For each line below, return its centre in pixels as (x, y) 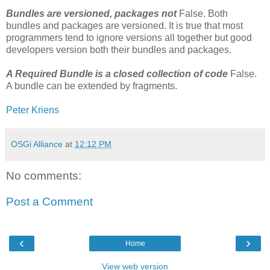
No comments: (44, 175)
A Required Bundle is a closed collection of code (117, 74)
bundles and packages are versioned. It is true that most (124, 25)
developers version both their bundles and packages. (119, 49)
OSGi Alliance (37, 144)
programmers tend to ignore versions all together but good (129, 37)
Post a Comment (49, 202)
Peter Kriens (33, 110)
